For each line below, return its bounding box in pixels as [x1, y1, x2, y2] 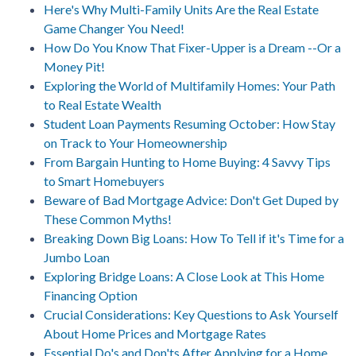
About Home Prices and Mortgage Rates [44, 325, 266, 341]
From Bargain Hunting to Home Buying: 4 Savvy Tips [44, 153, 331, 169]
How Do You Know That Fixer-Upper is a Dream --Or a [44, 39, 341, 55]
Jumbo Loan [44, 249, 110, 265]
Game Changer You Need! [44, 20, 184, 36]
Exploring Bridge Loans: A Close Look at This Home [44, 268, 324, 284]
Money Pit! [44, 58, 105, 74]
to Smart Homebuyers [44, 172, 164, 188]
